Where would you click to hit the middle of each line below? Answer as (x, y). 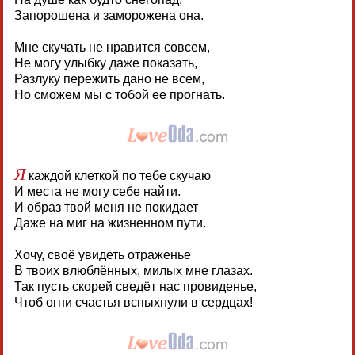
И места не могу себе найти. (97, 191)
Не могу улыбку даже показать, (105, 63)
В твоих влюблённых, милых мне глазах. (133, 270)
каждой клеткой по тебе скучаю (118, 175)
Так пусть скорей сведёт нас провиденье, (135, 286)
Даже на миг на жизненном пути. (110, 223)
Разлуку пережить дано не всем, (109, 78)
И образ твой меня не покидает (106, 207)
